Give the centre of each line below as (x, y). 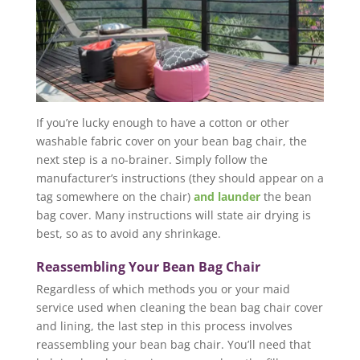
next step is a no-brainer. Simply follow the (151, 159)
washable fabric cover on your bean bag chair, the (171, 141)
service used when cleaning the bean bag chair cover (179, 307)
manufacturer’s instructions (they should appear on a (180, 178)
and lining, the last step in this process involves (164, 325)
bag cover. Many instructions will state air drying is (173, 215)
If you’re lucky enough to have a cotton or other (162, 122)
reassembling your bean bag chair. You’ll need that (173, 344)
